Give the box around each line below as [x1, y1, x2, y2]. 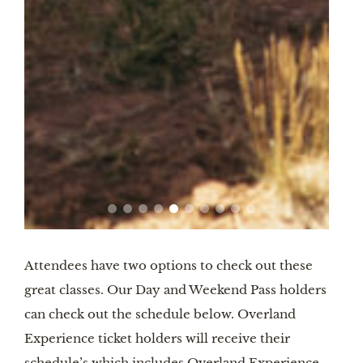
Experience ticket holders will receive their [24, 331, 290, 347]
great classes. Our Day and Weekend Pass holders [24, 282, 327, 298]
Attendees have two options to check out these [24, 258, 313, 274]
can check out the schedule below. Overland [24, 306, 296, 322]
